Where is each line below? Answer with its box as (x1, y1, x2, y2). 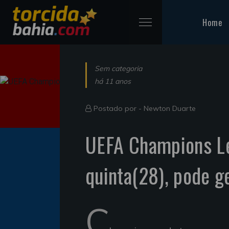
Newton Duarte (144, 103, 196, 113)
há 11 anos (95, 76, 131, 86)
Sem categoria (95, 63, 142, 73)
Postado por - (91, 103, 144, 113)
